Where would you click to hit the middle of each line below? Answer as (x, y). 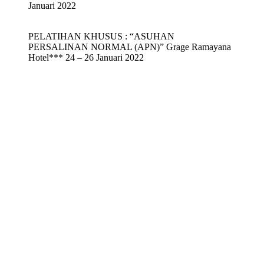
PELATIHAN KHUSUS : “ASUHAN (101, 36)
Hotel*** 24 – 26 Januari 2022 (86, 57)
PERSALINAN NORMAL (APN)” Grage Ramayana (130, 47)
